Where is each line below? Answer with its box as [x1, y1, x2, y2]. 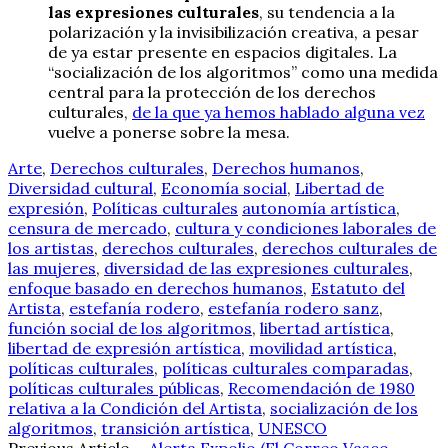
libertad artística [260, 317, 390, 338]
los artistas [8, 237, 94, 258]
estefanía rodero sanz [208, 297, 379, 318]
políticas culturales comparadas [162, 357, 409, 378]
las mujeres [8, 257, 96, 278]
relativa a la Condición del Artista [8, 397, 262, 418]
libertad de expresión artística [8, 337, 241, 358]
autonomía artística [242, 197, 396, 218]
